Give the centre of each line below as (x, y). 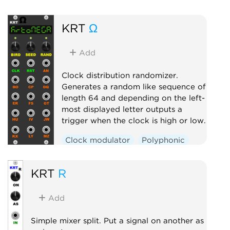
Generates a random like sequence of (133, 87)
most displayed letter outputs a (122, 109)
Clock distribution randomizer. (120, 75)
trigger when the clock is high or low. (133, 120)
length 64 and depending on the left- (133, 98)
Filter (55, 6)
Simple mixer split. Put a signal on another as (117, 221)
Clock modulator (98, 140)
